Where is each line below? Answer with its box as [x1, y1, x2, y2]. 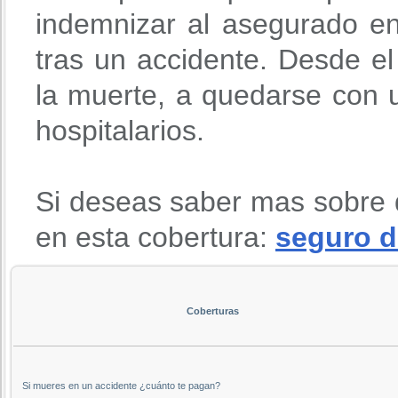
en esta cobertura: [36, 220, 275, 253]
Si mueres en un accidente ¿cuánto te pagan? [22, 379, 220, 391]
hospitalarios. [36, 114, 204, 147]
